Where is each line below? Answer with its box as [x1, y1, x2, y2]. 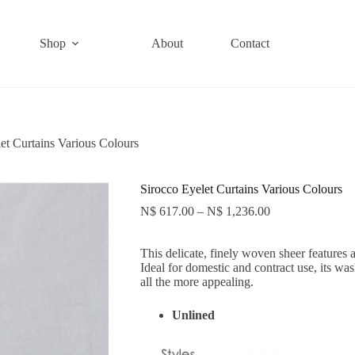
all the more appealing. [139, 275, 254, 289]
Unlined [171, 308, 215, 323]
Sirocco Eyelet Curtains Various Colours [139, 182, 342, 197]
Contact [231, 36, 270, 50]
